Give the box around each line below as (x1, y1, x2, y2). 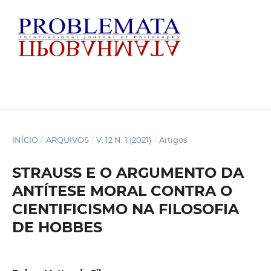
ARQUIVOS (45, 134, 89, 145)
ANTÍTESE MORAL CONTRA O (11, 181, 232, 200)
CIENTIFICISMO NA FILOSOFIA (11, 200, 239, 218)
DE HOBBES (11, 218, 102, 236)
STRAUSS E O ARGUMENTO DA (11, 163, 244, 181)
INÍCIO (11, 134, 38, 145)
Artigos (158, 134, 187, 145)
